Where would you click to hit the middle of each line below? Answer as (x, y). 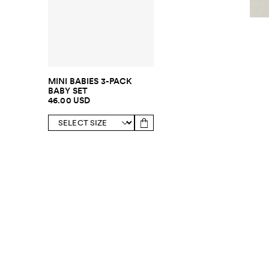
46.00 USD (69, 101)
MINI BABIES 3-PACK (90, 81)
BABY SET (68, 91)
